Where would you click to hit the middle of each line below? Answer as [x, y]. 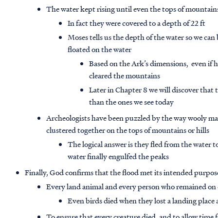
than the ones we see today [132, 102]
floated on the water [100, 49]
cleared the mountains [125, 76]
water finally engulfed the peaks [118, 156]
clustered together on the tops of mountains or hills [128, 130]
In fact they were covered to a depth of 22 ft [137, 23]
